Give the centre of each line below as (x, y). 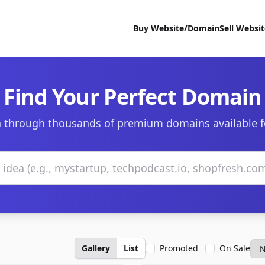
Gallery (96, 248)
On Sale (235, 248)
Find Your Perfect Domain (132, 97)
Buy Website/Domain (176, 28)
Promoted (179, 248)
